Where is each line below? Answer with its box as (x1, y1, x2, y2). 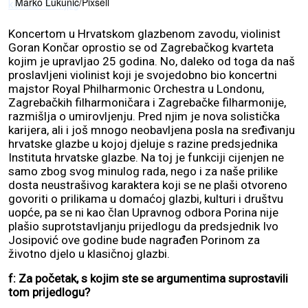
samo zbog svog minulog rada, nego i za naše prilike (8, 164, 278, 178)
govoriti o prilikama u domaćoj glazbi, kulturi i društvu (8, 191, 283, 206)
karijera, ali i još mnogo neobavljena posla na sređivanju (8, 122, 295, 137)
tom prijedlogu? (8, 285, 90, 299)
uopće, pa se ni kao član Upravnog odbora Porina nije (8, 205, 278, 219)
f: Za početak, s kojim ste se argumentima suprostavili (8, 271, 288, 285)
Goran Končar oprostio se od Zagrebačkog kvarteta (8, 40, 274, 54)
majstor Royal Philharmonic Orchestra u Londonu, (8, 81, 264, 96)
